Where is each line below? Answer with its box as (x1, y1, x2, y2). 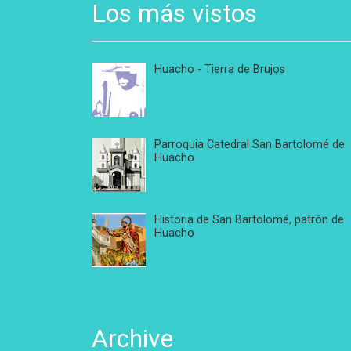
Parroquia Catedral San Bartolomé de (154, 138, 345, 152)
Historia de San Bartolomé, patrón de (154, 213, 344, 227)
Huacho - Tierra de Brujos (154, 63, 285, 77)
